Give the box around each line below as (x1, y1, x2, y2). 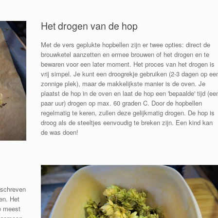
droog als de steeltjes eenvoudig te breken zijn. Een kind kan (40, 118, 213, 127)
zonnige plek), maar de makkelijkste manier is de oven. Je (40, 79, 205, 89)
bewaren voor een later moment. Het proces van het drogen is (40, 59, 215, 69)
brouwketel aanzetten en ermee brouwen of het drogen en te (40, 50, 209, 59)
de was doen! (40, 127, 78, 137)
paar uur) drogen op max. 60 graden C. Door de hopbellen (40, 98, 202, 108)
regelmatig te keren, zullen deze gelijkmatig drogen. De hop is (40, 108, 215, 118)
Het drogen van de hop (40, 18, 138, 33)
